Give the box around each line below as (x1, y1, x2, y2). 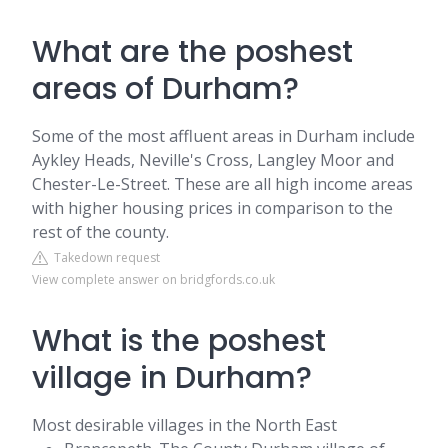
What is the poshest (32, 320, 326, 362)
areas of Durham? (32, 68, 299, 110)
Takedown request (48, 249, 160, 266)
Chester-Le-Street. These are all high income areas (32, 173, 413, 195)
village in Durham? (32, 357, 312, 399)
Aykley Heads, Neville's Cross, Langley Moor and (32, 149, 394, 171)
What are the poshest (32, 31, 353, 73)
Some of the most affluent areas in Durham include (32, 125, 415, 147)
